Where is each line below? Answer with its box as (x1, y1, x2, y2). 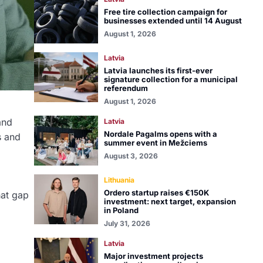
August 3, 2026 (103, 151, 158, 160)
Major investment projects (103, 251, 203, 261)
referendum (103, 83, 148, 93)
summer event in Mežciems (103, 138, 207, 147)
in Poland (103, 205, 139, 215)
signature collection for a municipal (103, 75, 238, 84)
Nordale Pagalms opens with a (103, 129, 217, 139)
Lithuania (103, 176, 134, 184)
